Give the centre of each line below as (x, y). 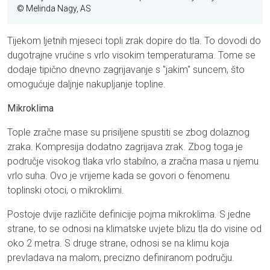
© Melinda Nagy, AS (54, 9)
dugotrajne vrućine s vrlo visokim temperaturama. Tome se (131, 55)
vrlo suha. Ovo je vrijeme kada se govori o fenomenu (118, 176)
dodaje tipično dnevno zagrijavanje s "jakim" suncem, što (126, 70)
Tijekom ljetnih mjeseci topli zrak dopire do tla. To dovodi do (134, 41)
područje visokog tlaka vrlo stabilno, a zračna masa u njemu (133, 162)
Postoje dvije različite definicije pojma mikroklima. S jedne (129, 215)
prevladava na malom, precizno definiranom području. (121, 258)
